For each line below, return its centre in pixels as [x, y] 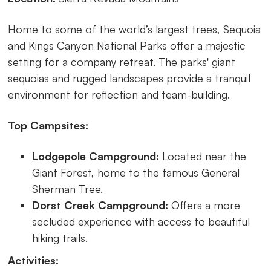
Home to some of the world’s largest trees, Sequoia [135, 29]
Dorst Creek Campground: [100, 205]
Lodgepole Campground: [96, 156]
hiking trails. [60, 237]
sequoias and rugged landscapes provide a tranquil [129, 78]
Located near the [203, 156]
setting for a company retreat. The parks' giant [122, 61]
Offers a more [204, 205]
